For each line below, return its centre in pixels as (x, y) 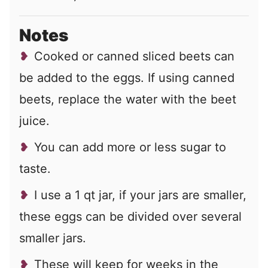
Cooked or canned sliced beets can (134, 56)
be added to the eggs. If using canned (127, 77)
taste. (35, 168)
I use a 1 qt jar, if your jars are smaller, (140, 195)
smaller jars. (53, 238)
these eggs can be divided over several (130, 216)
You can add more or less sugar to (130, 147)
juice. (34, 121)
